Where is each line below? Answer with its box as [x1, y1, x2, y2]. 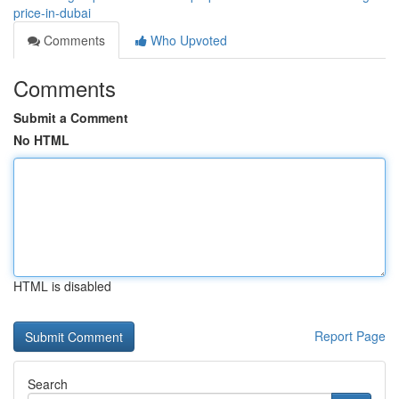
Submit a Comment [13, 109, 128, 126]
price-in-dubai [13, 4, 91, 21]
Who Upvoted [147, 31, 227, 49]
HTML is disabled [13, 277, 111, 295]
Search [28, 375, 68, 393]
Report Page [314, 327, 386, 345]
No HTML [13, 131, 69, 149]
